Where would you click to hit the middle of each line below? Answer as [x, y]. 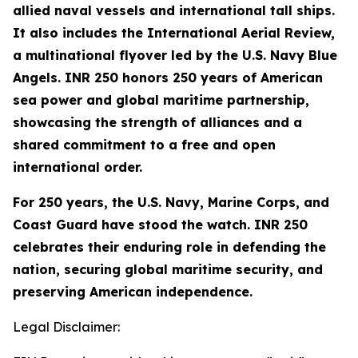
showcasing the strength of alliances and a [157, 122]
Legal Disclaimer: [66, 327]
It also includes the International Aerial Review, [174, 33]
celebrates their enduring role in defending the [169, 247]
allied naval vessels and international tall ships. [174, 10]
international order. [78, 167]
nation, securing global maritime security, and [168, 269]
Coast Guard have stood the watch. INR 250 [160, 225]
